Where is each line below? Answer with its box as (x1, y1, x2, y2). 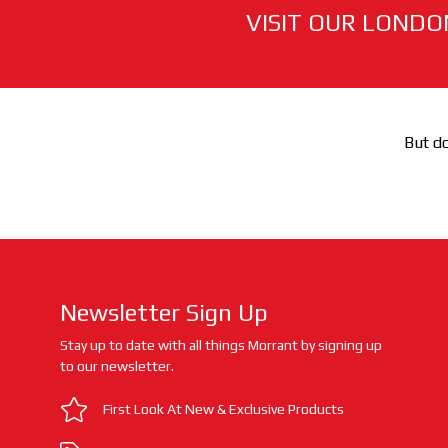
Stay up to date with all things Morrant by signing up (60, 337, 382, 354)
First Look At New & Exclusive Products (103, 401, 344, 418)
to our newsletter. (60, 358, 174, 375)
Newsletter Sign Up (60, 299, 268, 327)
